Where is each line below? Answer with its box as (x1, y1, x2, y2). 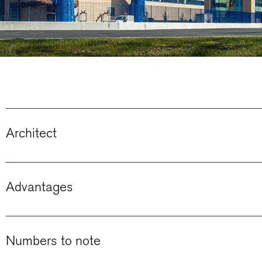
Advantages (6, 177, 73, 195)
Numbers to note (6, 231, 101, 249)
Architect (6, 123, 57, 142)
